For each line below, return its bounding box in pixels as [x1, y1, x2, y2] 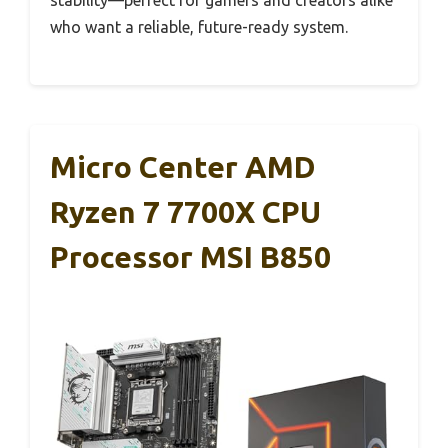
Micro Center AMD [50, 149, 316, 184]
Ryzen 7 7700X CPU [50, 194, 321, 229]
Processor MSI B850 [50, 239, 331, 274]
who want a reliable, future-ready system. [50, 17, 348, 36]
